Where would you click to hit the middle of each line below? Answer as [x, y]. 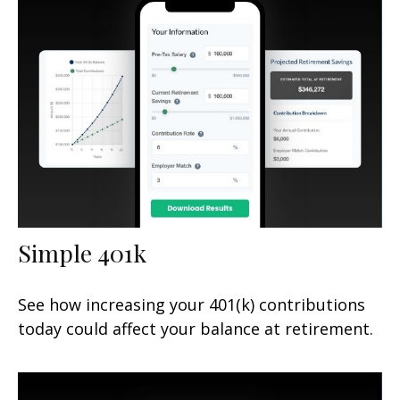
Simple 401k [82, 252]
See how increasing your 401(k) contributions [192, 304]
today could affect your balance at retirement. [196, 328]
